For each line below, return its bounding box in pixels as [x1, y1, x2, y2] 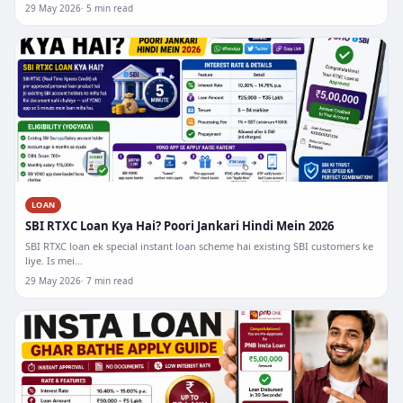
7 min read [86, 274, 133, 287]
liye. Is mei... [25, 254, 83, 267]
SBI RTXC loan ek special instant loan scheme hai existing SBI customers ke [25, 239, 373, 253]
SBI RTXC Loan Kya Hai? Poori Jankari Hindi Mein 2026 [25, 218, 334, 234]
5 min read [86, 2, 133, 14]
